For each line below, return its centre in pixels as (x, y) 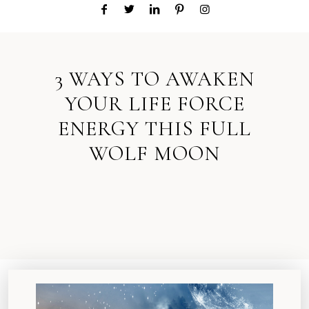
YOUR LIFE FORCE (154, 104)
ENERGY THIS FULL (154, 129)
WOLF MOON (154, 153)
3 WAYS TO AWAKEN (154, 79)
